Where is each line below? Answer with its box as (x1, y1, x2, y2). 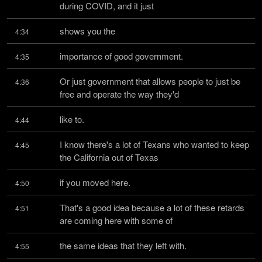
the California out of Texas (60, 151, 158, 163)
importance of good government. (60, 50, 183, 62)
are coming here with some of (60, 214, 173, 226)
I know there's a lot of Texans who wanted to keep (60, 138, 249, 150)
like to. (60, 113, 84, 125)
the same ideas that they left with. (60, 239, 187, 251)
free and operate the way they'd (60, 88, 179, 100)
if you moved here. (60, 176, 130, 188)
